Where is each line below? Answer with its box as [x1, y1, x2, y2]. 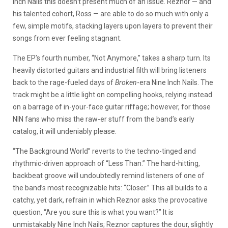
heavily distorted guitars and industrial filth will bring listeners [13, 66, 207, 74]
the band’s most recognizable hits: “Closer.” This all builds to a [13, 183, 208, 192]
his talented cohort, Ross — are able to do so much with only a [13, 9, 209, 18]
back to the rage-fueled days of [13, 78, 115, 87]
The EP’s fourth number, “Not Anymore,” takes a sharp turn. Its [13, 53, 211, 62]
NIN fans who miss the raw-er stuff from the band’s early [13, 115, 194, 123]
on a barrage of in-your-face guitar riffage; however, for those [13, 102, 211, 111]
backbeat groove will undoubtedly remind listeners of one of [13, 171, 205, 180]
